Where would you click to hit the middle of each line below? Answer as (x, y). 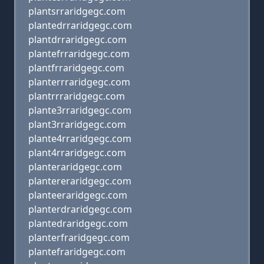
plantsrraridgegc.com (77, 11)
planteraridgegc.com (75, 167)
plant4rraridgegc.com (77, 153)
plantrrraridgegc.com (77, 96)
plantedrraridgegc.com (80, 25)
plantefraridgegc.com (77, 252)
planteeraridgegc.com (78, 195)
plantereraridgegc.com (80, 181)
